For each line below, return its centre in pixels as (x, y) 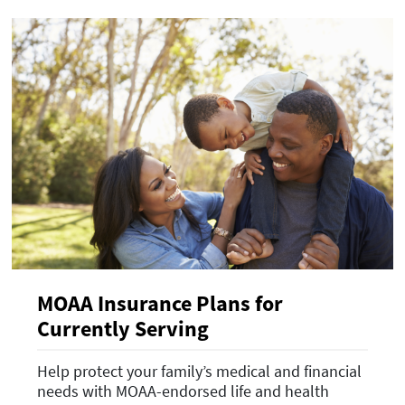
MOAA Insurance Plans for (160, 304)
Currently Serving (123, 329)
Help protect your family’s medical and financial (199, 371)
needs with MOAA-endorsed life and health (183, 391)
